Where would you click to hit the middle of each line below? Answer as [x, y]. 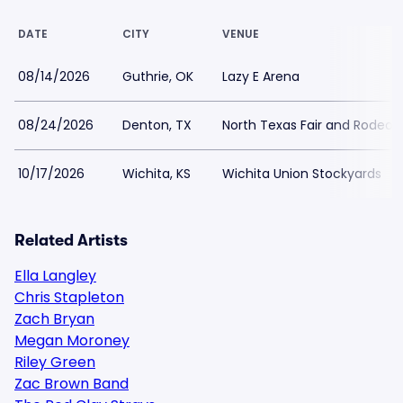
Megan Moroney [72, 340]
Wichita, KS [157, 174]
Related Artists [71, 240]
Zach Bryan [54, 319]
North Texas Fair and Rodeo [308, 125]
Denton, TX [157, 125]
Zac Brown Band [72, 384]
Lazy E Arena [261, 76]
